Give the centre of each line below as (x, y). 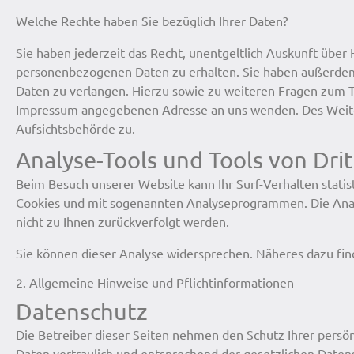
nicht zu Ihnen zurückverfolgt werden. (122, 222)
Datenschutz (82, 311)
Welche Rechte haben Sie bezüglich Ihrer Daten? (152, 21)
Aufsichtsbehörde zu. (75, 128)
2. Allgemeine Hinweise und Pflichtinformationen (155, 282)
